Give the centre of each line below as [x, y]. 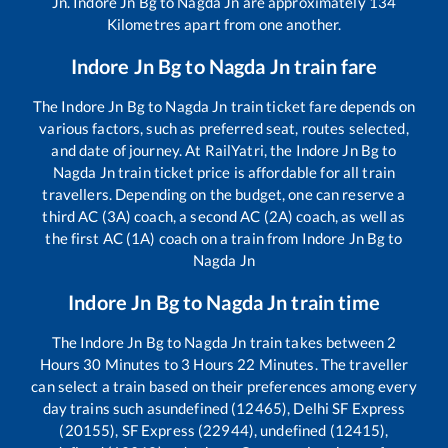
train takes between [317, 342]
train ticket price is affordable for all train [255, 172]
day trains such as [102, 408]
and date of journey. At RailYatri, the [173, 150]
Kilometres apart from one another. [224, 24]
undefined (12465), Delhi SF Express [283, 408]
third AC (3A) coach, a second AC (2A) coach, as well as [224, 216]
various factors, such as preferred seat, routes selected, [224, 128]
